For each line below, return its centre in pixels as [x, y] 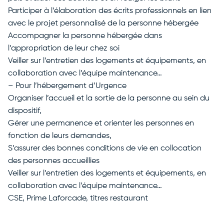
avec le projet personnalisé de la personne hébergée [103, 23]
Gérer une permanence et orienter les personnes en [101, 123]
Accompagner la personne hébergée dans [85, 36]
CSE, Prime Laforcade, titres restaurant [78, 198]
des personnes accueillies [54, 161]
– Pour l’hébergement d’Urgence [67, 86]
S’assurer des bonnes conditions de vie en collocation [105, 148]
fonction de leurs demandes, [60, 136]
